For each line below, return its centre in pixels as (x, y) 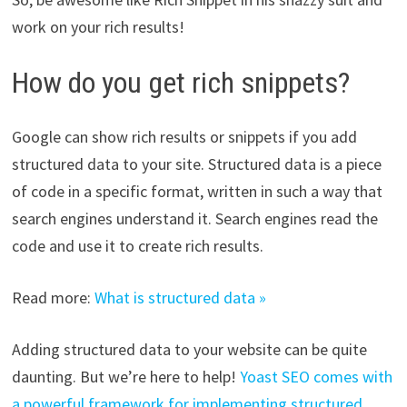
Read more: (53, 298)
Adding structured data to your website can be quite (189, 350)
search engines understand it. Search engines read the (194, 219)
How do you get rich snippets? (180, 82)
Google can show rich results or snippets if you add (184, 137)
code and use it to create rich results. (137, 246)
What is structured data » (180, 298)
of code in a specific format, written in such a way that (197, 192)
